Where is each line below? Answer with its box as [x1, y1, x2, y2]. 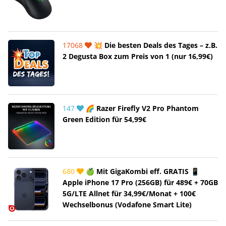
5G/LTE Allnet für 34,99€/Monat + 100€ [63, 189, 196, 199]
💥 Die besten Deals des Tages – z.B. [92, 40, 217, 50]
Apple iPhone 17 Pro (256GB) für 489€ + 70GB [63, 178, 218, 188]
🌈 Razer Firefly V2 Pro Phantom [84, 103, 199, 114]
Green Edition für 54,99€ [63, 115, 146, 125]
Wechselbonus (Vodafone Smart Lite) [63, 200, 192, 210]
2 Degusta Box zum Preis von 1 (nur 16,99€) [63, 51, 213, 62]
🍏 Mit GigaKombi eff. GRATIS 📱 [84, 166, 199, 177]
